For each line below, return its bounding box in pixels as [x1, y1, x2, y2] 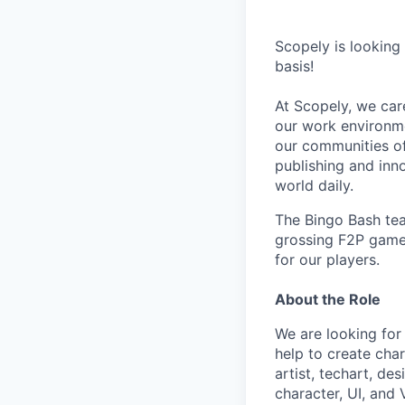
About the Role [275, 290, 381, 309]
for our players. [275, 250, 380, 269]
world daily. [275, 176, 353, 195]
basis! [275, 57, 314, 76]
